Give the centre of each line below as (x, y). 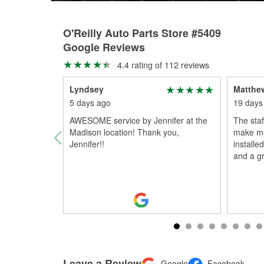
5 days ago (90, 103)
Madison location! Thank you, (124, 132)
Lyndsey (87, 89)
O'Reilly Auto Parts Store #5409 (142, 33)
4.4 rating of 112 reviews (162, 65)
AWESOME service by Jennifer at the (138, 120)
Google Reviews (104, 47)
